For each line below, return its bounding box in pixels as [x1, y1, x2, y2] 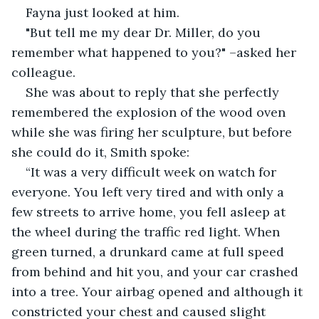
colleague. [11, 63, 75, 80]
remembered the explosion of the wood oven [11, 103, 289, 120]
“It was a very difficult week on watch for [26, 163, 280, 180]
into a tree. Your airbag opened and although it [11, 283, 306, 300]
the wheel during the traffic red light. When [11, 223, 283, 240]
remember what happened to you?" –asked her [11, 43, 300, 61]
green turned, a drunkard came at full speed [11, 243, 288, 260]
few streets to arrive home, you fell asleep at [11, 203, 289, 220]
